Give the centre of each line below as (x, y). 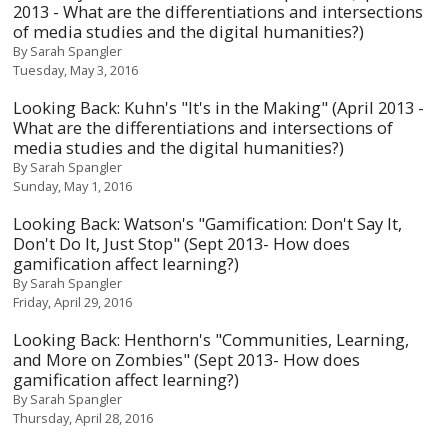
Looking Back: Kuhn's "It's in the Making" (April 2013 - (219, 107)
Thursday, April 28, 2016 (83, 418)
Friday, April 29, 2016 (73, 302)
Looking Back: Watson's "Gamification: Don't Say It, (208, 223)
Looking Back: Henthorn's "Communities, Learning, (211, 339)
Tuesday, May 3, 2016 (76, 70)
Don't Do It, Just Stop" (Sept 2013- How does (182, 243)
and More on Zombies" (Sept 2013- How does (187, 359)
